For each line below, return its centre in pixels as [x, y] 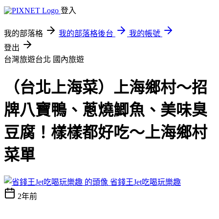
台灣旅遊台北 [28, 59]
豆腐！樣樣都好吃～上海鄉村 [106, 133]
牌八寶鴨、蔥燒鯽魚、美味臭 [106, 110]
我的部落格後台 [86, 33]
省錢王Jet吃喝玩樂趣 [145, 182]
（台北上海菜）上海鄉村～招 [106, 88]
